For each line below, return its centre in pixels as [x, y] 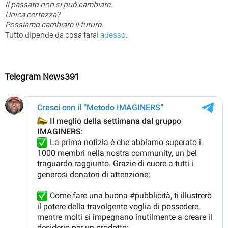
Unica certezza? [33, 14]
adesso [113, 35]
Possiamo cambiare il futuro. [54, 24]
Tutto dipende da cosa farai [53, 35]
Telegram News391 [42, 76]
